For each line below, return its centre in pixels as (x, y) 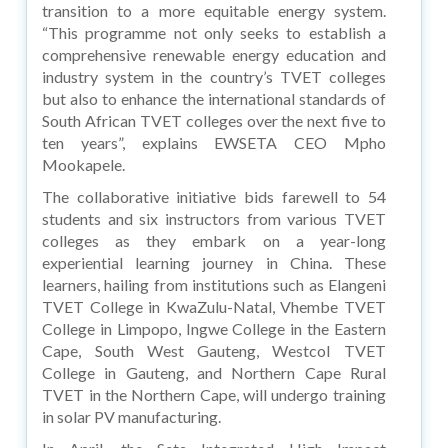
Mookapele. (84, 164)
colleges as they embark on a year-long (214, 240)
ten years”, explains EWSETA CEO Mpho (214, 142)
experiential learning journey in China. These (214, 262)
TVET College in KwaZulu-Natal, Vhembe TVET (214, 306)
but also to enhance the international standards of (214, 98)
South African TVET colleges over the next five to (214, 120)
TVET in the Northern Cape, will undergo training (214, 394)
